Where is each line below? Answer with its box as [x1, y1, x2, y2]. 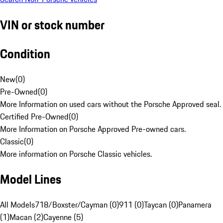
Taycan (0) [144, 199, 178, 211]
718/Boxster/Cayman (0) [35, 199, 119, 211]
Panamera [178, 199, 212, 211]
